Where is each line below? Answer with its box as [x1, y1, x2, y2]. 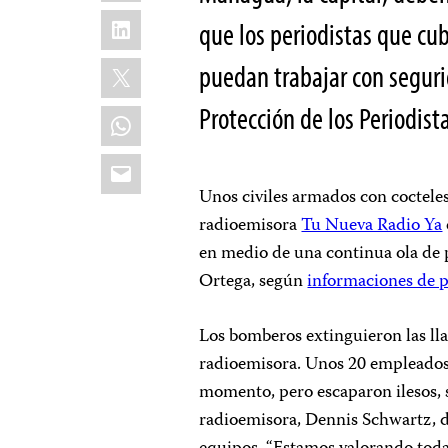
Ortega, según [199, 267, 308, 297]
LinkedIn [100, 4, 196, 37]
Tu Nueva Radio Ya [301, 211, 443, 241]
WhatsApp [100, 100, 214, 133]
